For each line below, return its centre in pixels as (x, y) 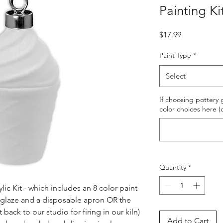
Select (175, 76)
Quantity (172, 167)
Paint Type (175, 56)
